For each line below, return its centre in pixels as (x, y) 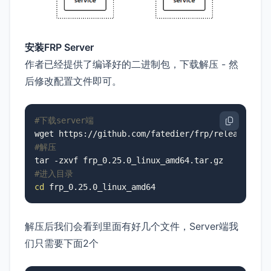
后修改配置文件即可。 (73, 81)
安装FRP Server (59, 47)
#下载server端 (64, 120)
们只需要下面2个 (62, 243)
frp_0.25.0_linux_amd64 (100, 187)
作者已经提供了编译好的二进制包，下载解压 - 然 (132, 64)
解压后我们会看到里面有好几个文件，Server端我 (132, 226)
